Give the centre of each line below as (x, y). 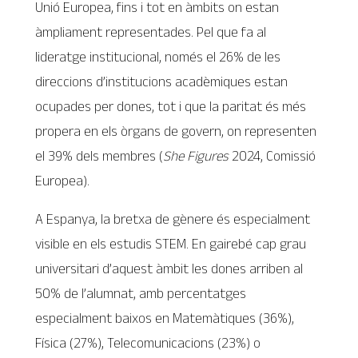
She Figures (196, 155)
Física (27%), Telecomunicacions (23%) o (148, 343)
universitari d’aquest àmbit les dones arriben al (169, 269)
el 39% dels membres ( (99, 155)
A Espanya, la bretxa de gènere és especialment (173, 219)
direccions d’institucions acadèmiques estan (162, 81)
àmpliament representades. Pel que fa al (151, 32)
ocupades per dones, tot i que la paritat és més (171, 106)
